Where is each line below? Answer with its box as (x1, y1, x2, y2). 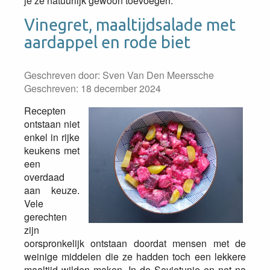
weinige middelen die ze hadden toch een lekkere (24, 250, 246, 263)
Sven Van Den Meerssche (102, 68, 214, 82)
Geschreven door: (24, 68, 102, 82)
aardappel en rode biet (24, 33, 190, 51)
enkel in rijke (24, 130, 80, 144)
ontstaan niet (24, 117, 80, 131)
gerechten (24, 210, 67, 224)
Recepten (24, 104, 66, 118)
